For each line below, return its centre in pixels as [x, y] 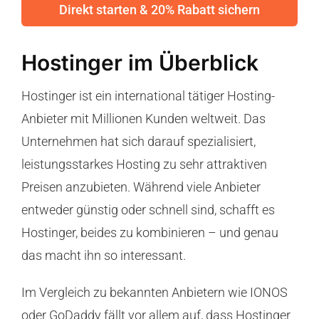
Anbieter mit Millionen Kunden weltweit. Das [143, 119]
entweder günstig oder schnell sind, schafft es [148, 210]
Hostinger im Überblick [140, 63]
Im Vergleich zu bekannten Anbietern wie [135, 293]
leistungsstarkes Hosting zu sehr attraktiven [144, 164]
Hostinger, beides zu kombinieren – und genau [150, 233]
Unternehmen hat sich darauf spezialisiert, [138, 142]
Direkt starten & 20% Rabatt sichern [159, 10]
